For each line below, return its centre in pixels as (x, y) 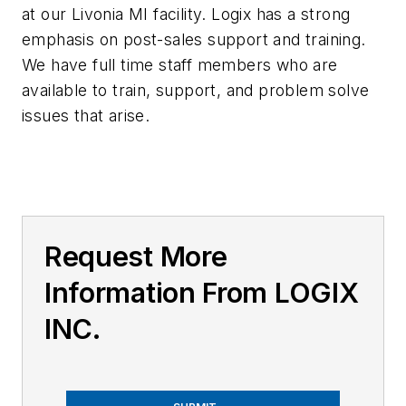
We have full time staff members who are (180, 65)
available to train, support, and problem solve (196, 90)
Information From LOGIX (202, 293)
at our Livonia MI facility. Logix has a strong (186, 14)
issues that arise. (86, 116)
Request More (136, 256)
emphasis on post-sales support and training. (194, 39)
